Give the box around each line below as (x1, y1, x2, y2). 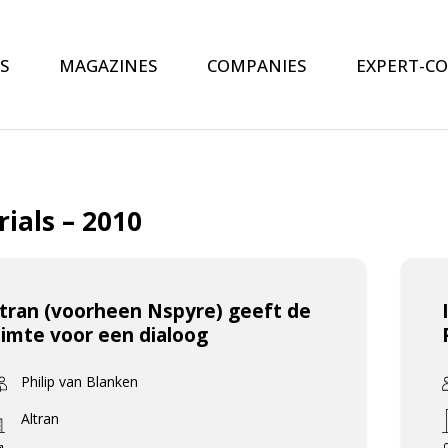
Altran (20, 408, 59, 428)
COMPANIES (206, 53, 306, 77)
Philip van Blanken (20, 371, 138, 391)
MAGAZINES (58, 53, 157, 77)
